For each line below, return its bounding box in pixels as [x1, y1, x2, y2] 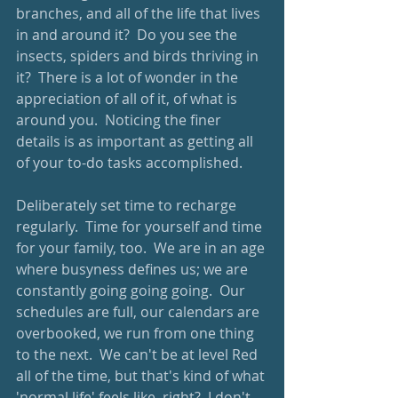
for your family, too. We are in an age [16, 238, 268, 258]
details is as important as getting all [16, 131, 257, 151]
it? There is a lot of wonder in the [16, 68, 242, 87]
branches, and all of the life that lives [16, 4, 264, 23]
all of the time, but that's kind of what [16, 366, 268, 386]
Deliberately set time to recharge [16, 195, 240, 215]
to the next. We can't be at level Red [16, 345, 261, 364]
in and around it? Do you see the [16, 25, 241, 44]
